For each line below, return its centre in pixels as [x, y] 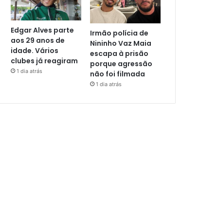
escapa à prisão [119, 54]
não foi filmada [118, 74]
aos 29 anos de [38, 41]
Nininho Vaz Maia [121, 44]
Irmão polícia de [119, 33]
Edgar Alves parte [43, 30]
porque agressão [121, 64]
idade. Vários [35, 51]
